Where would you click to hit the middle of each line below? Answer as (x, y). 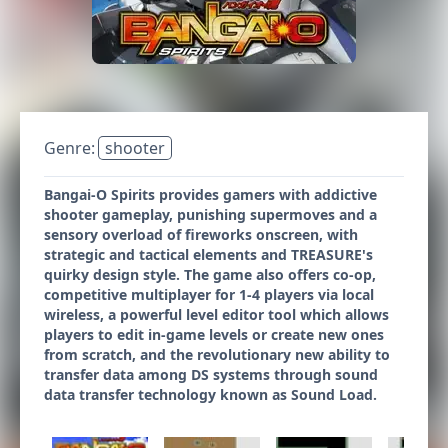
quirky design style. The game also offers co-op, (210, 274)
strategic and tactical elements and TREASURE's (208, 254)
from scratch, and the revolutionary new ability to (217, 354)
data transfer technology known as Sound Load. (210, 394)
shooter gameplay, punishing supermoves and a (210, 214)
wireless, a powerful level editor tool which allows (216, 314)
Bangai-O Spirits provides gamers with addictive (210, 194)
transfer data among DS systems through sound (211, 374)
